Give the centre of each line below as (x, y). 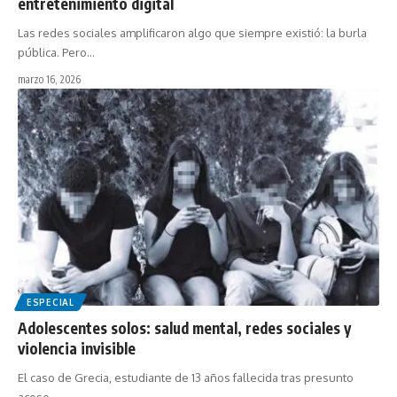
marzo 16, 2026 (49, 80)
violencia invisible (77, 349)
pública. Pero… (56, 53)
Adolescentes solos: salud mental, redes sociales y (184, 328)
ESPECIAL (51, 303)
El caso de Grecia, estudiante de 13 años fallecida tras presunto (186, 378)
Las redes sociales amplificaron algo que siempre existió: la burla (192, 33)
